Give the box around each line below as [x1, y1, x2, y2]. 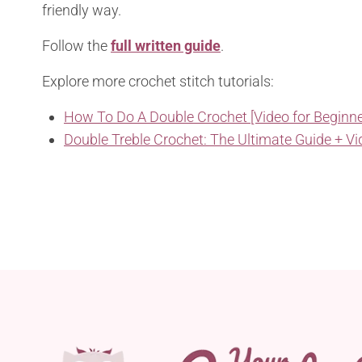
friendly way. [42, 2, 121, 19]
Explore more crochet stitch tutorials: [42, 73, 274, 90]
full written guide [111, 37, 221, 55]
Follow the [42, 37, 111, 55]
